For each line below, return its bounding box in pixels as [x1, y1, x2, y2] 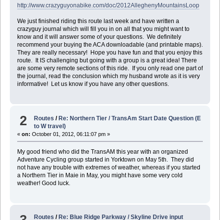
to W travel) [34, 122, 66, 130]
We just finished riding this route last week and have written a [17, 18, 179, 25]
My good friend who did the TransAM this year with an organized [17, 148, 188, 155]
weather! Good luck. [17, 179, 70, 187]
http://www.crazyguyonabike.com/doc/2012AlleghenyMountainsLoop [17, 2, 199, 9]
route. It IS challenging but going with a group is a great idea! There [17, 57, 197, 64]
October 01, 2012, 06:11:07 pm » [30, 131, 110, 137]
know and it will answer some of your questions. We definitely [17, 33, 181, 41]
